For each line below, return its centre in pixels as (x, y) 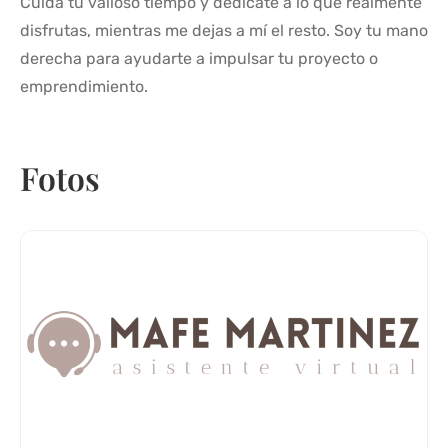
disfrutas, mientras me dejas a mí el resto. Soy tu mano (224, 30)
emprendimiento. (84, 86)
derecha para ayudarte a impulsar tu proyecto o (199, 58)
